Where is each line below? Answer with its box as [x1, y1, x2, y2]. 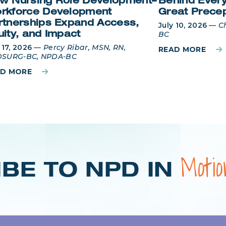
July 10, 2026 [158, 20, 207, 30]
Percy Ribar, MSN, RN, [43, 42, 126, 52]
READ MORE [158, 44, 206, 54]
